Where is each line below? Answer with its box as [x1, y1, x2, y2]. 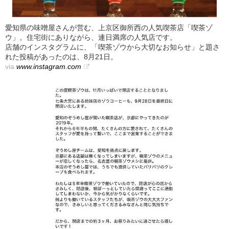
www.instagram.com [16, 62, 81, 71]
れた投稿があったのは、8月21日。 [5, 52, 118, 61]
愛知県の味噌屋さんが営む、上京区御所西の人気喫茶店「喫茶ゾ [5, 23, 213, 32]
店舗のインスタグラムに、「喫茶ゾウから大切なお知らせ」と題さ [5, 42, 220, 51]
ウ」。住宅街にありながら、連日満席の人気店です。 [5, 33, 177, 41]
